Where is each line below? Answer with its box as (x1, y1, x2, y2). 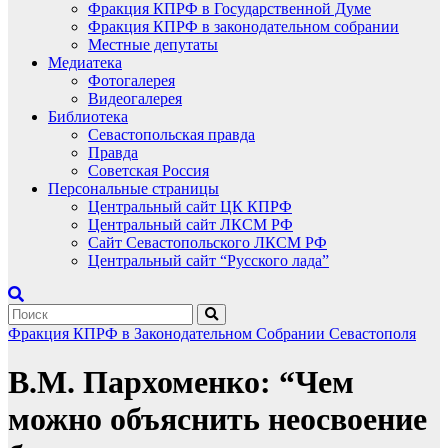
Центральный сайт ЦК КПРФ (88, 198, 292, 215)
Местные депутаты (88, 36, 218, 53)
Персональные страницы (48, 180, 219, 197)
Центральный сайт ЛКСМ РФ (88, 216, 293, 233)
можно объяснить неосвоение (8, 401, 427, 438)
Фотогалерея (88, 72, 175, 89)
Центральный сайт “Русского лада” (88, 252, 329, 269)
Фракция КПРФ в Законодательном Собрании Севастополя (8, 325, 416, 342)
